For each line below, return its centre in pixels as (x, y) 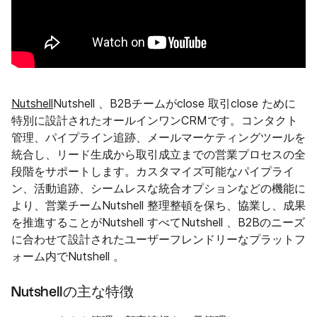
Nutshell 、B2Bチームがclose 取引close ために (174, 104)
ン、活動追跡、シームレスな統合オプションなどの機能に (158, 189)
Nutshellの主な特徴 (73, 293)
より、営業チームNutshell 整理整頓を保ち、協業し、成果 (158, 206)
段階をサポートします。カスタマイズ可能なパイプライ (153, 172)
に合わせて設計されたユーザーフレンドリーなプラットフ (158, 240)
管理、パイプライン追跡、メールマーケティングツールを (158, 138)
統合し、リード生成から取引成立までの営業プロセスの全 (158, 155)
